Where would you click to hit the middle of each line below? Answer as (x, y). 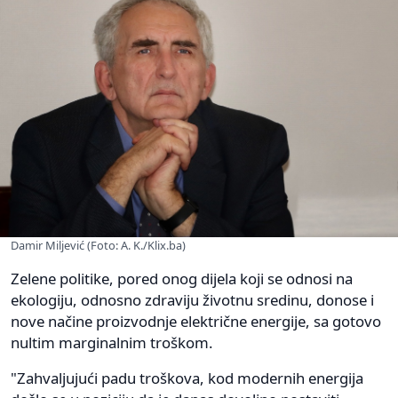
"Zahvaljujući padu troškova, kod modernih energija (187, 378)
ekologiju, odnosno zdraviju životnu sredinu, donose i (192, 299)
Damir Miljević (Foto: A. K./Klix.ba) (98, 245)
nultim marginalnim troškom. (112, 342)
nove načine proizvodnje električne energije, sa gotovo (196, 321)
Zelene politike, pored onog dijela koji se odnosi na (182, 278)
